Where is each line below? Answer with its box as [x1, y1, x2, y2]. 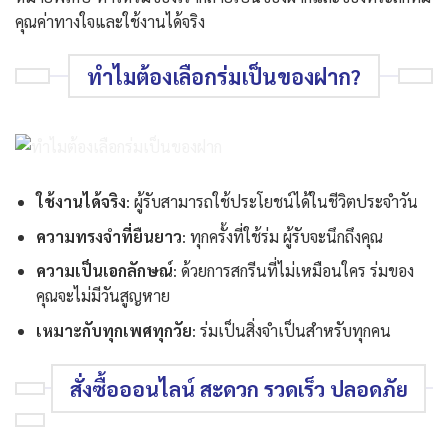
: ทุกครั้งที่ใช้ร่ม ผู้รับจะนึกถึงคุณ [181, 225, 383, 247]
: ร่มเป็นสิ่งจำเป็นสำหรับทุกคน [191, 319, 391, 341]
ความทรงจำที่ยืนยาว [35, 225, 182, 247]
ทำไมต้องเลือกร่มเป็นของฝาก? [87, 61, 361, 90]
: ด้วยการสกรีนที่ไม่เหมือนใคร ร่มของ [172, 260, 414, 282]
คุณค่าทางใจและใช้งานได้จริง [15, 10, 205, 32]
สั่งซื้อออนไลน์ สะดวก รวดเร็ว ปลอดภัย [69, 374, 408, 402]
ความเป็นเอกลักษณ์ [35, 260, 173, 282]
